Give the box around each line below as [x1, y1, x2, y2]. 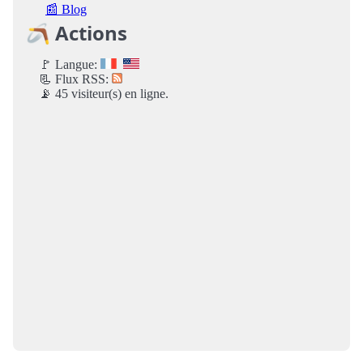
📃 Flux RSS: [39, 72, 112, 87]
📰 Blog [45, 2, 87, 17]
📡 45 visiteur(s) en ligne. [39, 87, 169, 101]
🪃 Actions [26, 19, 127, 47]
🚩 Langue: [39, 58, 100, 72]
